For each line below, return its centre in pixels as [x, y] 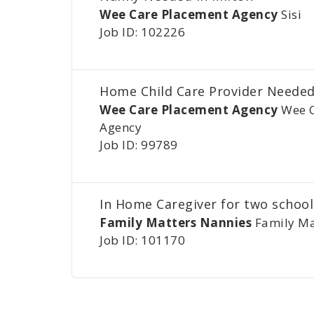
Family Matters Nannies [176, 223]
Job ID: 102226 [143, 32]
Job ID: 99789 [139, 145]
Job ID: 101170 [143, 240]
